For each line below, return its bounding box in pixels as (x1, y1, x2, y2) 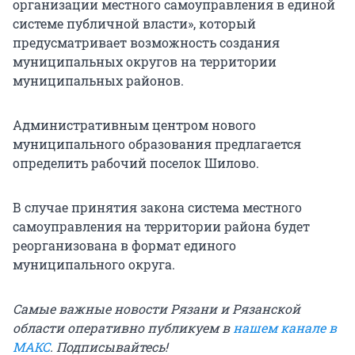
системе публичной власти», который (13, 15, 256, 32)
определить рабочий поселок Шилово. (13, 155, 259, 172)
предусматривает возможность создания (13, 34, 280, 52)
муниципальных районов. (13, 72, 184, 90)
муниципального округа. (13, 256, 175, 273)
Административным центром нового (13, 116, 256, 134)
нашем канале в (233, 319, 337, 337)
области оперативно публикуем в (13, 319, 233, 337)
